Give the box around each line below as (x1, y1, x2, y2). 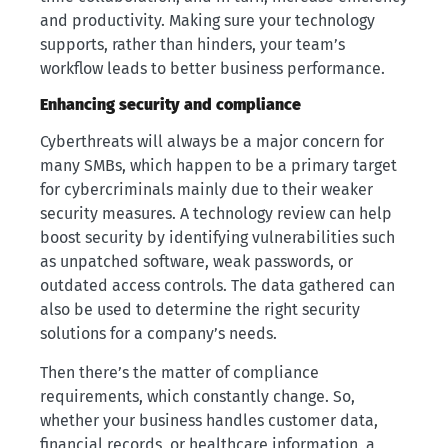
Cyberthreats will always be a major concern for (40, 132, 384, 152)
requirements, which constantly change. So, (40, 386, 355, 406)
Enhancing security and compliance (40, 95, 301, 115)
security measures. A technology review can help (40, 204, 392, 224)
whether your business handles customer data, (40, 410, 378, 430)
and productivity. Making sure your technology (40, 10, 375, 30)
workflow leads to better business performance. (40, 58, 385, 78)
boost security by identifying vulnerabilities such (40, 228, 395, 248)
